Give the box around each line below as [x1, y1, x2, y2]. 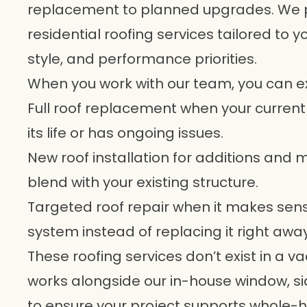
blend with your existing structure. [27, 173, 258, 192]
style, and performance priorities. [27, 49, 257, 69]
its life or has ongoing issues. [27, 123, 223, 143]
